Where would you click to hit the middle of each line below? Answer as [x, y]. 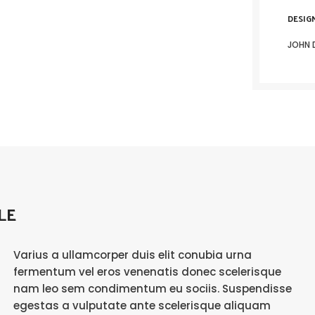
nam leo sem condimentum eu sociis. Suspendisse [152, 289]
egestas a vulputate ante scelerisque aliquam [142, 306]
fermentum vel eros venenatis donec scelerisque [147, 272]
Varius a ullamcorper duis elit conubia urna [132, 255]
